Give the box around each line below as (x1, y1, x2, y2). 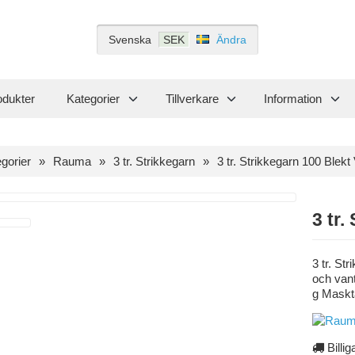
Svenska (108, 32, 151, 46)
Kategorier (67, 92, 120, 105)
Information (264, 92, 322, 105)
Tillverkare (165, 92, 219, 105)
